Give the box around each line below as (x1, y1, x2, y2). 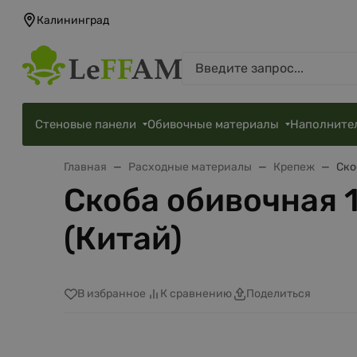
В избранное (77, 287, 146, 301)
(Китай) (64, 220, 182, 257)
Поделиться (246, 287, 311, 301)
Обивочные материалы (147, 117, 280, 131)
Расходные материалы (128, 160, 252, 174)
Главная (64, 160, 107, 174)
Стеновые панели (35, 117, 136, 131)
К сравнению (160, 287, 232, 301)
